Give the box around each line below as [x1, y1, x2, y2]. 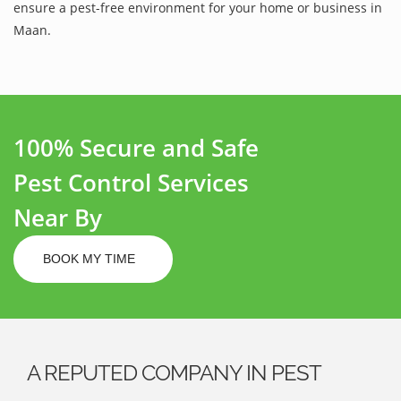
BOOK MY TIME [43, 251, 139, 266]
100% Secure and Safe [13, 131, 259, 164]
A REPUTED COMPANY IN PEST [27, 359, 321, 386]
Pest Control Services [13, 166, 249, 199]
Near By [13, 200, 102, 234]
